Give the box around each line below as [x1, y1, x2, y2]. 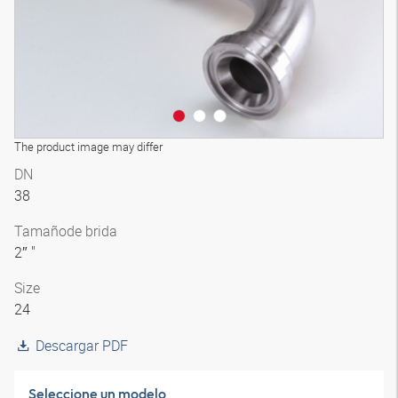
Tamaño [14, 221, 67, 241]
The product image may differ [14, 139, 163, 155]
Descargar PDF [36, 336, 128, 355]
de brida [67, 221, 117, 241]
